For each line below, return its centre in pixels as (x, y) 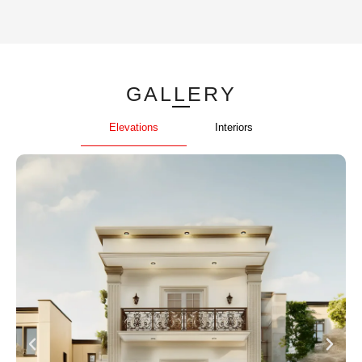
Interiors (234, 128)
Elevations (134, 127)
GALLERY (181, 93)
